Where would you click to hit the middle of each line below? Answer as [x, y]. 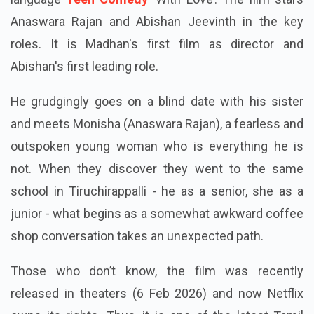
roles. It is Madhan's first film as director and [157, 67]
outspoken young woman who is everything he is [157, 169]
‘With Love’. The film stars [226, 22]
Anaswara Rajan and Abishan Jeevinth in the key [157, 44]
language [39, 22]
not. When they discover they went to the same [157, 191]
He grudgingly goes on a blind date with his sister [157, 124]
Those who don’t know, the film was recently [157, 294]
